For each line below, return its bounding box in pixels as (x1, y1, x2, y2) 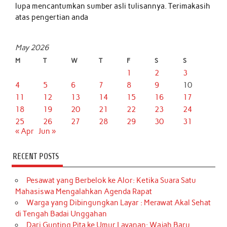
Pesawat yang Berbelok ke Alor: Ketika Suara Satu (26, 176, 196, 185)
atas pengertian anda (15, 12, 89, 22)
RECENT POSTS (12, 152, 59, 162)
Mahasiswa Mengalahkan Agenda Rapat (15, 187, 153, 197)
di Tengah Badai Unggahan (15, 209, 107, 219)
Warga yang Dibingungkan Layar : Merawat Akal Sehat (26, 198, 211, 208)
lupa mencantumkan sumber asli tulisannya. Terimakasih (15, 1, 211, 11)
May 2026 (15, 43, 49, 53)
